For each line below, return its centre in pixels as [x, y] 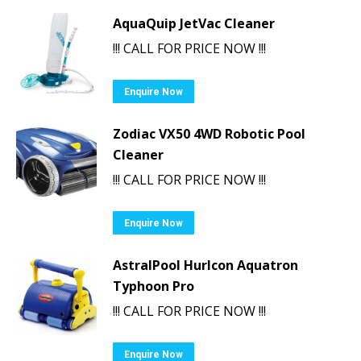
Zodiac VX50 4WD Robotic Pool [209, 133]
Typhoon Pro [154, 286]
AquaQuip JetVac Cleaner [194, 23]
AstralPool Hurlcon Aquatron [205, 265]
